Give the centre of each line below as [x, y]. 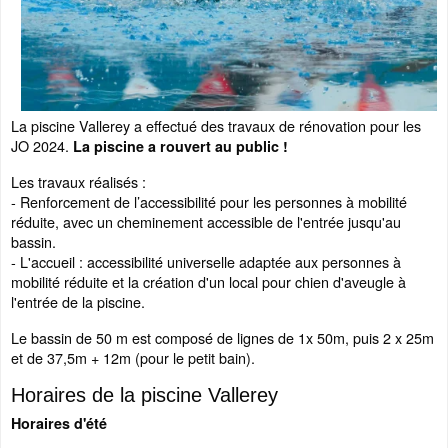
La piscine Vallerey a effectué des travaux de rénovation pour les [216, 125]
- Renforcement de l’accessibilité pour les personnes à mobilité [209, 201]
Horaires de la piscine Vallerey [144, 395]
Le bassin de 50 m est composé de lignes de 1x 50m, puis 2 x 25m [222, 337]
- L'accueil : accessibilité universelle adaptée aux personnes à [206, 261]
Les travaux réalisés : [78, 181]
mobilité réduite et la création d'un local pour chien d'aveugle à [208, 281]
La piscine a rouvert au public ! [180, 146]
